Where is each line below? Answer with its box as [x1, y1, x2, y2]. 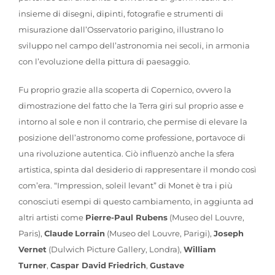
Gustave [149, 260, 184, 270]
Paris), [18, 228, 44, 238]
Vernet [18, 244, 47, 254]
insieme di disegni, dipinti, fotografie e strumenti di [18, 8, 223, 18]
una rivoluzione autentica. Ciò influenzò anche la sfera [18, 148, 234, 158]
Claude [44, 228, 73, 238]
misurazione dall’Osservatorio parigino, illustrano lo [18, 24, 223, 34]
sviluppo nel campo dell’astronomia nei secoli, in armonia [18, 40, 250, 50]
